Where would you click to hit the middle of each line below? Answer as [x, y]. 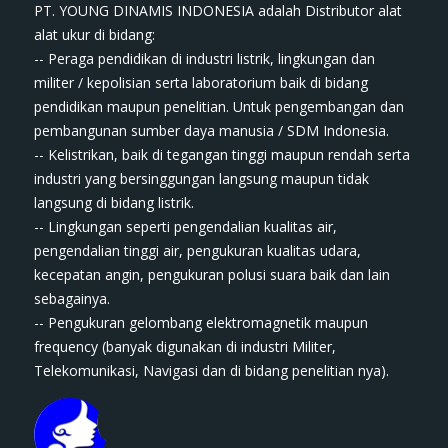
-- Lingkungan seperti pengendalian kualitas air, [186, 227]
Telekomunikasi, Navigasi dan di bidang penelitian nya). [212, 371]
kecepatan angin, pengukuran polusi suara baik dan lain [212, 275]
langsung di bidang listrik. [114, 203]
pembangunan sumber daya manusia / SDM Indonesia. [212, 131]
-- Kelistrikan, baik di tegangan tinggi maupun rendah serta [222, 155]
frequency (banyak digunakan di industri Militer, [185, 347]
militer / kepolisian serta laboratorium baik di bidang [201, 83]
